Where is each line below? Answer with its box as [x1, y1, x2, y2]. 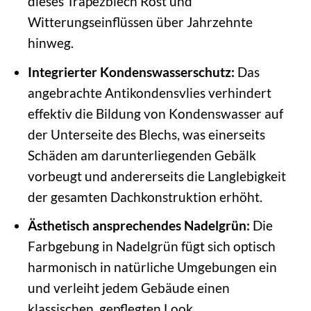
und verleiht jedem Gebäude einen [27, 280, 230, 296]
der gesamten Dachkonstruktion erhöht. [27, 188, 262, 205]
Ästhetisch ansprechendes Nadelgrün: [27, 217, 250, 234]
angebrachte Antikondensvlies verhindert [27, 84, 271, 101]
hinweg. [27, 35, 74, 51]
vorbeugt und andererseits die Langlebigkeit [27, 167, 286, 184]
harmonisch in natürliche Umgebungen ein [27, 259, 277, 276]
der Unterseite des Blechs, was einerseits [27, 126, 265, 142]
